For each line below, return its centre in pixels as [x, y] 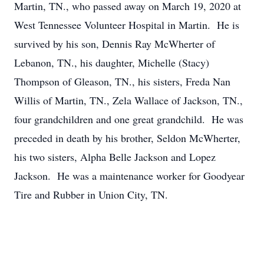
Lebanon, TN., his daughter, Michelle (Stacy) [112, 62]
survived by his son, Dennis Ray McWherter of [115, 44]
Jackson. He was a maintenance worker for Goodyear [129, 176]
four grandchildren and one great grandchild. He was [129, 119]
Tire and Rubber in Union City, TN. [91, 194]
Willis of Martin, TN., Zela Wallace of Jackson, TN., [128, 100]
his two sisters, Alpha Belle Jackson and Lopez [115, 157]
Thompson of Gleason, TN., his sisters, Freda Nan [122, 81]
